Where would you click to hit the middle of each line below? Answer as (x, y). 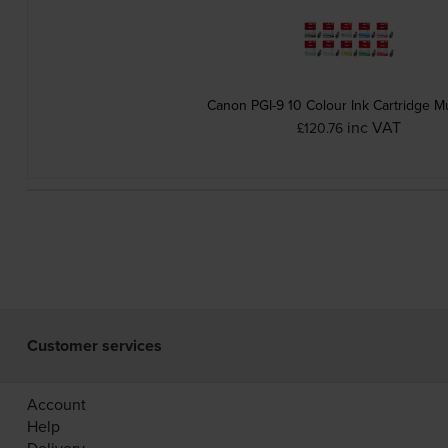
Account (56, 404)
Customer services (94, 346)
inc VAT (374, 127)
